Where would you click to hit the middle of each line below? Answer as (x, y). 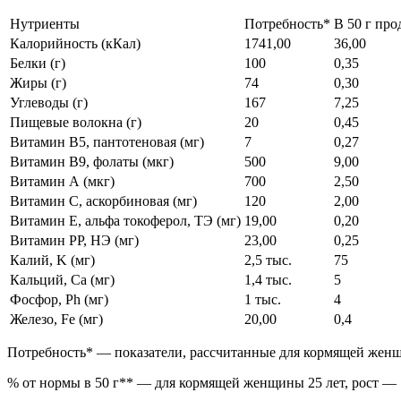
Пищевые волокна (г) (76, 123)
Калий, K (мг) (52, 260)
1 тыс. (263, 300)
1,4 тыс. (268, 280)
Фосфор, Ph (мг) (59, 300)
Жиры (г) (38, 83)
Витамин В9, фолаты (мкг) (92, 162)
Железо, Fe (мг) (56, 320)
